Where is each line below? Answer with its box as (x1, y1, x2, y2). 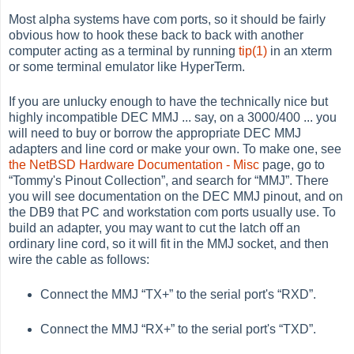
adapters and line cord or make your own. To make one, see (9, 142, 342, 156)
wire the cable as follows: (9, 253, 150, 267)
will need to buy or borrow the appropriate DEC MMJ (9, 126, 302, 141)
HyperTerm (180, 60, 243, 74)
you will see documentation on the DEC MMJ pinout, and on (9, 190, 344, 204)
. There (289, 174, 330, 188)
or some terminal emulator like (9, 60, 181, 74)
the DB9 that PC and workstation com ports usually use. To (9, 205, 337, 220)
